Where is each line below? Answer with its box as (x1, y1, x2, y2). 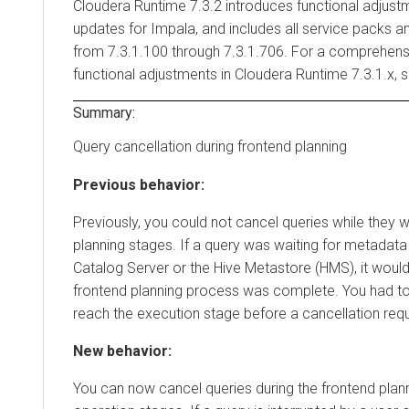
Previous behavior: (73, 175, 204, 194)
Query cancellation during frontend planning (73, 137, 347, 155)
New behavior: (73, 341, 172, 360)
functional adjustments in (73, 65, 235, 83)
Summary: (73, 103, 135, 121)
